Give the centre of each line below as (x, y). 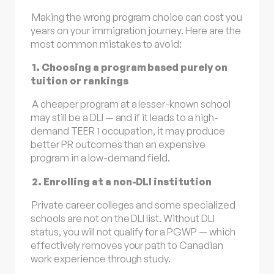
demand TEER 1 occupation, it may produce (128, 131)
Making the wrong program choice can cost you (137, 17)
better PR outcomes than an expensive (118, 145)
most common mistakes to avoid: (106, 44)
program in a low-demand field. (101, 158)
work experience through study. (101, 258)
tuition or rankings (80, 81)
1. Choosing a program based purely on (130, 68)
